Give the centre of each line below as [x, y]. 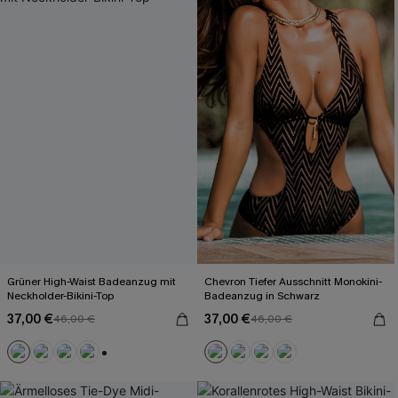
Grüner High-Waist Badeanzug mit [92, 282]
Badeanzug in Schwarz [262, 296]
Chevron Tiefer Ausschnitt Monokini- [293, 282]
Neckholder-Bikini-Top [61, 296]
